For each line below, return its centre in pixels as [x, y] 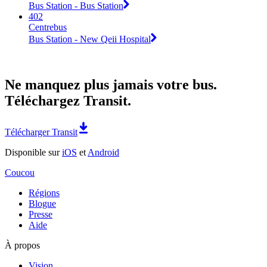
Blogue [42, 203]
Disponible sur [33, 152]
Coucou [20, 172]
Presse [41, 214]
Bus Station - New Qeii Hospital [90, 39]
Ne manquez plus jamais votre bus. [111, 84]
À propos [22, 245]
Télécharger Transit [41, 132]
